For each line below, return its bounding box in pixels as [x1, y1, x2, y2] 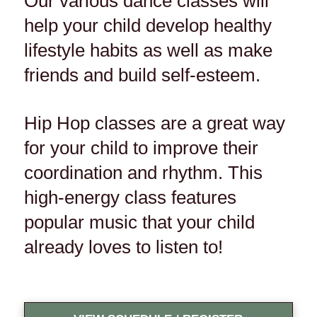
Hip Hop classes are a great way [23, 113, 285, 134]
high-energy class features [23, 188, 236, 208]
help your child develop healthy [23, 15, 272, 35]
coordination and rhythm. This [23, 163, 263, 183]
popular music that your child [23, 212, 255, 233]
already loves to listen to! [23, 237, 223, 258]
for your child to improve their [23, 138, 258, 158]
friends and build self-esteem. [23, 64, 260, 85]
